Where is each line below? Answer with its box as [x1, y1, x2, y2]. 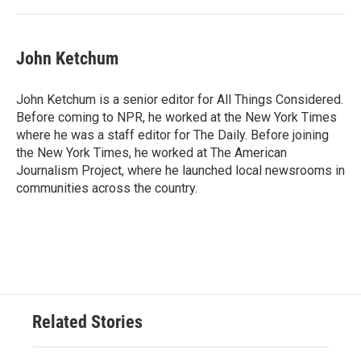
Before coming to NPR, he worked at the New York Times [16, 110, 337, 125]
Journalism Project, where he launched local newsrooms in [16, 163, 345, 178]
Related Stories [32, 312, 143, 332]
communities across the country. [16, 180, 197, 196]
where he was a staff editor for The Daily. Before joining [16, 127, 329, 143]
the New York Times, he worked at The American [16, 145, 287, 160]
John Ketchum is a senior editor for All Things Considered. [16, 92, 343, 107]
